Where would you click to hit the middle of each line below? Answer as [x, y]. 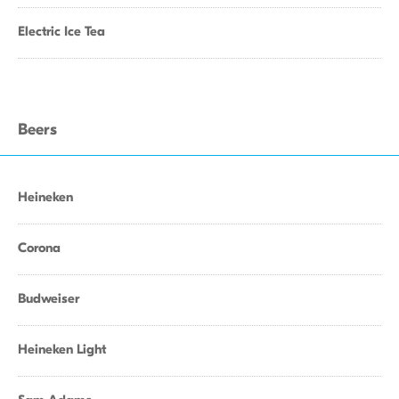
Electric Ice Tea [61, 31]
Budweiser [49, 298]
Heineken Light [62, 349]
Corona [39, 248]
